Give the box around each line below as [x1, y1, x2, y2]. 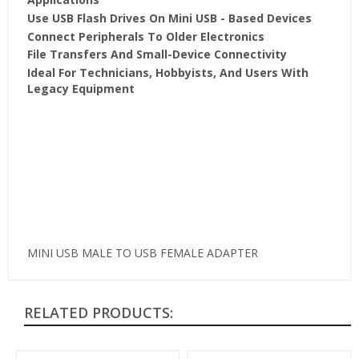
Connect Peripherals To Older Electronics [26, 28, 264, 44]
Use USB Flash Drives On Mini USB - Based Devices [26, 10, 312, 26]
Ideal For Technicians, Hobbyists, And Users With [26, 65, 309, 81]
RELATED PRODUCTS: [24, 303, 173, 323]
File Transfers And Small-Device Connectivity [26, 46, 287, 63]
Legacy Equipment [26, 81, 135, 97]
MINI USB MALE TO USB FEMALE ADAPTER [26, 245, 258, 261]
